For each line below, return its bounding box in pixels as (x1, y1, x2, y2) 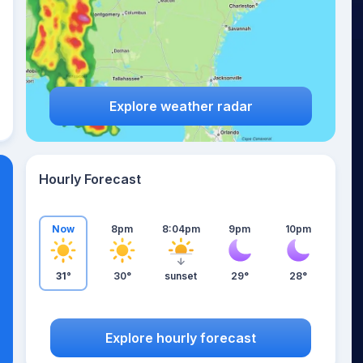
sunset (164, 270, 197, 282)
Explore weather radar (109, 97, 253, 114)
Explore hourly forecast (105, 329, 256, 346)
